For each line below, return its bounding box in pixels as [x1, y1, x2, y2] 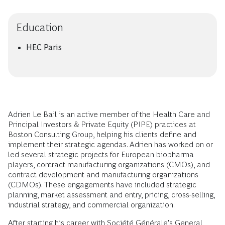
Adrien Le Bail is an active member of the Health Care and [8, 110, 210, 119]
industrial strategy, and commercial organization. [8, 200, 175, 209]
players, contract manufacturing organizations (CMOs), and [8, 160, 210, 169]
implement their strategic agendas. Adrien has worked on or [8, 140, 213, 149]
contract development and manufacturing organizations [8, 170, 198, 179]
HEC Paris [26, 43, 62, 52]
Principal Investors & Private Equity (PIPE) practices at [8, 120, 196, 129]
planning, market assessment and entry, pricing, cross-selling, [8, 190, 215, 199]
